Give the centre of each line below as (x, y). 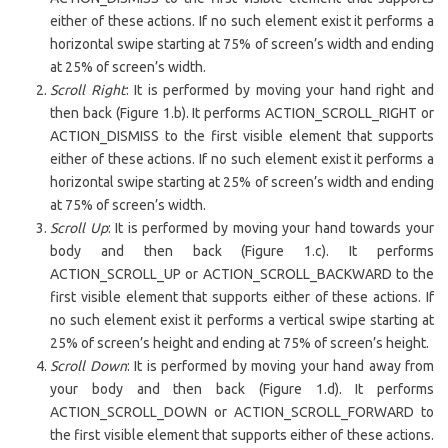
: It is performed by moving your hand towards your (271, 228)
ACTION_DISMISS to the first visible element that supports (242, 136)
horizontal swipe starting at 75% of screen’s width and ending (242, 44)
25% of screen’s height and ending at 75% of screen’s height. (239, 343)
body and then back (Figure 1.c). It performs (242, 251)
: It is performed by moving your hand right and (280, 90)
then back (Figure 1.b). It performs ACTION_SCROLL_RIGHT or (242, 113)
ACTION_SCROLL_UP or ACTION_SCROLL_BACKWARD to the (242, 274)
